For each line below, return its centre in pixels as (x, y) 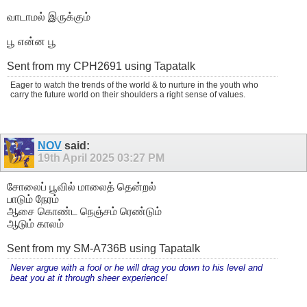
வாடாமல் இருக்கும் (49, 16)
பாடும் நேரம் (33, 199)
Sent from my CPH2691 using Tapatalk (101, 66)
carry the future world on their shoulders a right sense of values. (128, 94)
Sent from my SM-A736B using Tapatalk (103, 248)
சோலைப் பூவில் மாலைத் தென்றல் (82, 186)
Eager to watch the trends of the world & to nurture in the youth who (134, 85)
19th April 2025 (77, 158)
